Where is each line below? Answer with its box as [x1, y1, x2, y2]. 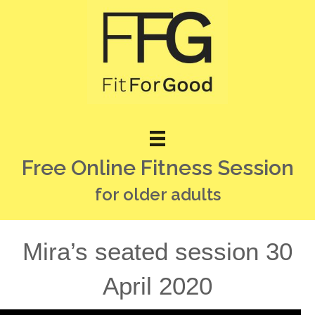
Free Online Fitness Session [21, 155, 294, 181]
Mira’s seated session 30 [22, 238, 292, 266]
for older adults [94, 184, 221, 205]
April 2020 [103, 272, 212, 300]
